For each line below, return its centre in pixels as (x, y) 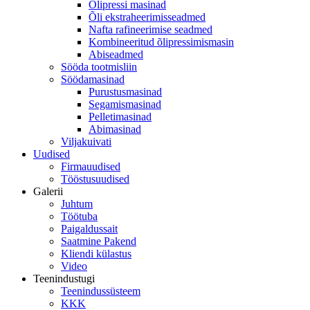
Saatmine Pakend (99, 241)
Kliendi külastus (96, 254)
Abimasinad (115, 129)
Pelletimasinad (120, 117)
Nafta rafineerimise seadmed (151, 29)
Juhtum (77, 204)
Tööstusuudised (95, 179)
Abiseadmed (116, 54)
